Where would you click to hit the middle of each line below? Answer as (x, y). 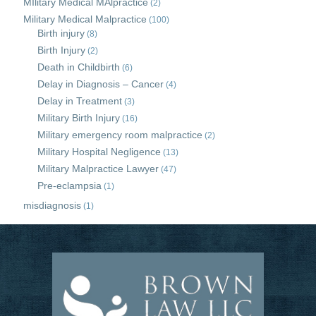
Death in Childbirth (79, 67)
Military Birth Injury (79, 118)
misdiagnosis (53, 205)
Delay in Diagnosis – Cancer (101, 84)
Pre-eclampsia (70, 186)
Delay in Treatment (80, 101)
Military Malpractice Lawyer (98, 169)
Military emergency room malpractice (120, 135)
